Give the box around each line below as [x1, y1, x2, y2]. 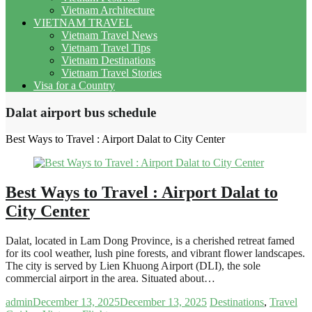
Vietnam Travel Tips [61, 41, 150, 54]
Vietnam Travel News [61, 29, 157, 41]
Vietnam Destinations [61, 54, 155, 66]
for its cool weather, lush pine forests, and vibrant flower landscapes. [6, 247, 305, 260]
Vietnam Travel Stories [61, 66, 162, 79]
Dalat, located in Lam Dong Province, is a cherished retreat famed [6, 235, 295, 247]
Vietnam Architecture [61, 3, 155, 16]
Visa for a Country [33, 79, 115, 91]
